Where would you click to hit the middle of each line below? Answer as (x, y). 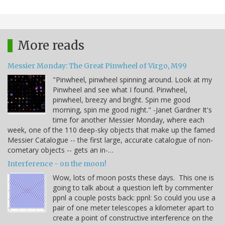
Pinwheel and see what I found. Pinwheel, (120, 89)
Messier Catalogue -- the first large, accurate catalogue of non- (110, 140)
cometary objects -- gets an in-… (61, 150)
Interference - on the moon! (57, 163)
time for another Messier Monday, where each (129, 120)
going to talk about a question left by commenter (133, 187)
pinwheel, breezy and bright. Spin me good (122, 99)
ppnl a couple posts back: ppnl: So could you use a (134, 197)
